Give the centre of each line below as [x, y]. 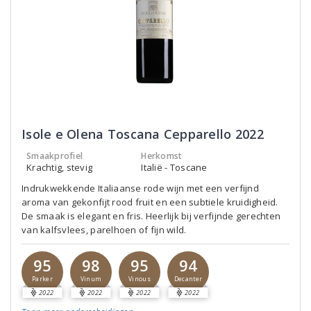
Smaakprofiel [55, 156]
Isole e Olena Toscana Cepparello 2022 [143, 134]
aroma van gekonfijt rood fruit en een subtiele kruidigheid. [150, 202]
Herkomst [162, 156]
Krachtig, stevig [60, 167]
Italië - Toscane [174, 167]
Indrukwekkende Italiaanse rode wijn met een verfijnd [140, 188]
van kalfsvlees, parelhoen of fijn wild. [104, 230]
